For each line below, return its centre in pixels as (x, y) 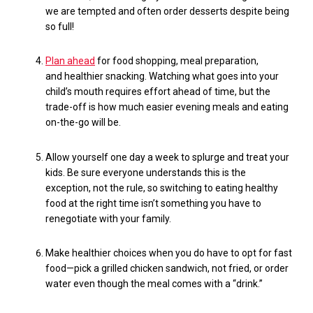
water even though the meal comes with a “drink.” (155, 284)
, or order (269, 269)
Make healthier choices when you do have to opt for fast (169, 253)
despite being (259, 11)
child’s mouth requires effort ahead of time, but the (158, 92)
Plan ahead (70, 61)
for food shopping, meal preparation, (177, 61)
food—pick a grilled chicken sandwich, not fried (147, 269)
